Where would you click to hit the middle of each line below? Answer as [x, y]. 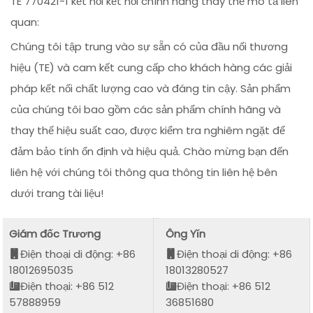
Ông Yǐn [186, 233]
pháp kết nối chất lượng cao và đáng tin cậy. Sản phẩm [151, 89]
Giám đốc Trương [55, 233]
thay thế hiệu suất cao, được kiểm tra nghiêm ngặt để [148, 131]
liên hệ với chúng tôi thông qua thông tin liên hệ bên [144, 173]
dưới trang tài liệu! [57, 194]
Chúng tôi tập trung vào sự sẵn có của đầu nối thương [150, 47]
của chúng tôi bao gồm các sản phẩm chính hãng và [146, 110]
